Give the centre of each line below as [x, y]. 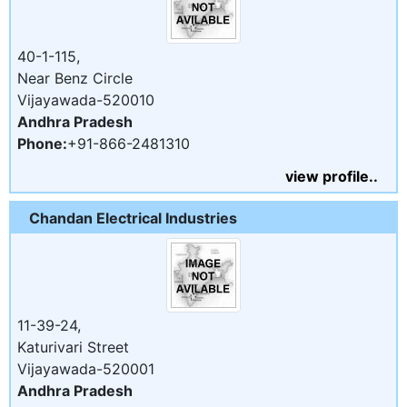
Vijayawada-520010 [86, 99]
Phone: [42, 143]
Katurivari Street [73, 347]
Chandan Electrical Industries [133, 218]
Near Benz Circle [75, 78]
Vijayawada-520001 [86, 368]
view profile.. [332, 176]
